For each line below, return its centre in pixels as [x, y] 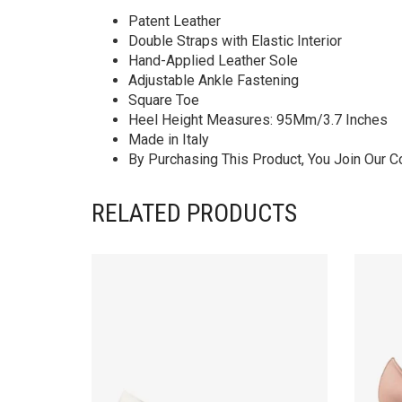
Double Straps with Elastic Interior [235, 41]
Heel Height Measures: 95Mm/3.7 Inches [258, 120]
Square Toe [164, 100]
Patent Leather [175, 22]
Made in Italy [169, 140]
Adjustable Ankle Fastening [214, 81]
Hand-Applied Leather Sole [213, 61]
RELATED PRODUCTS [194, 214]
